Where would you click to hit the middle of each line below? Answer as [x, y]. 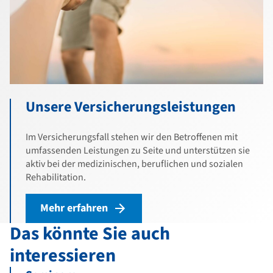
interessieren [63, 255]
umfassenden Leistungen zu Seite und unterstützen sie [138, 150]
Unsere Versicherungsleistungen [131, 107]
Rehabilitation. [56, 177]
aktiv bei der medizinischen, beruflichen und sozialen [134, 164]
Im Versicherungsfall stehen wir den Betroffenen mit [132, 137]
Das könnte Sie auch [90, 233]
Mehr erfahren [74, 208]
